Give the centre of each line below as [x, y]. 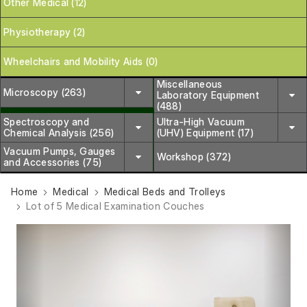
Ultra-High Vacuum [200, 121]
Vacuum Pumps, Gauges [60, 151]
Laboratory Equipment [208, 95]
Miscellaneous [189, 84]
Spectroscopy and [47, 121]
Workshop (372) [194, 156]
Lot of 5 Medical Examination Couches [115, 206]
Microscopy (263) [45, 92]
